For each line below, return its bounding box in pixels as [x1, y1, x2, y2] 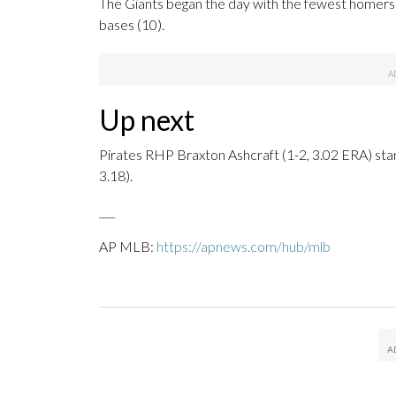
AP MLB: [99, 238, 156, 255]
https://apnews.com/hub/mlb [156, 238, 331, 255]
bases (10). [99, 16, 164, 34]
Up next [99, 103, 194, 138]
